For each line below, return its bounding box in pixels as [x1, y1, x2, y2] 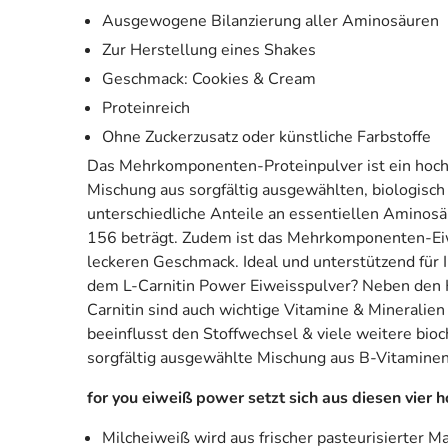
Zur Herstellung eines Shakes [102, 38, 316, 61]
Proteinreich [102, 96, 190, 119]
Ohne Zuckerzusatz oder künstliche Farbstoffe [102, 125, 431, 148]
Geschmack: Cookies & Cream [102, 67, 316, 90]
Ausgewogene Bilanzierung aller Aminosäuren [102, 9, 439, 32]
